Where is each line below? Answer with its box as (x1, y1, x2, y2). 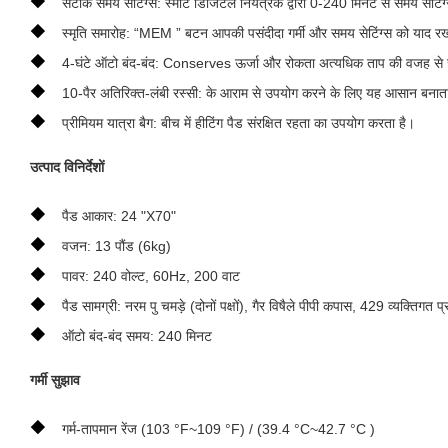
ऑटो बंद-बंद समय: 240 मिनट (62, 327, 212, 344)
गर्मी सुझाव (30, 371, 80, 388)
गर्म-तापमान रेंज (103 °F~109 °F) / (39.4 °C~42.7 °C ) (62, 420, 375, 437)
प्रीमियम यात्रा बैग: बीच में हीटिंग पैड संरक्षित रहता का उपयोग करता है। (62, 114, 415, 131)
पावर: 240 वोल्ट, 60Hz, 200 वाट (62, 267, 240, 284)
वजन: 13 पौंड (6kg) (62, 237, 171, 254)
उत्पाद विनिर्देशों (30, 158, 104, 175)
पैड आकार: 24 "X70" (62, 207, 176, 224)
